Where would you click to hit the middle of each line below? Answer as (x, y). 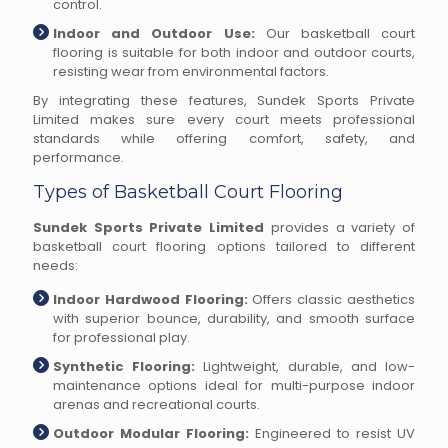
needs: (55, 265)
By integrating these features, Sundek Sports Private (224, 100)
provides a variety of (340, 227)
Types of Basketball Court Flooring (188, 192)
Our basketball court (334, 33)
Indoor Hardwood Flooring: (150, 299)
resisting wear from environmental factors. (191, 71)
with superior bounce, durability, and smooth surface (234, 318)
